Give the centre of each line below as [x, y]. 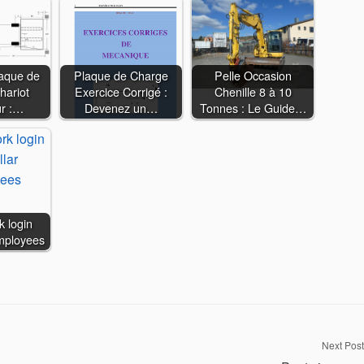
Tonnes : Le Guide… [253, 108]
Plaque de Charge [121, 75]
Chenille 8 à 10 [253, 91]
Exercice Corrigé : [121, 91]
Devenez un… [121, 108]
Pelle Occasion [253, 75]
